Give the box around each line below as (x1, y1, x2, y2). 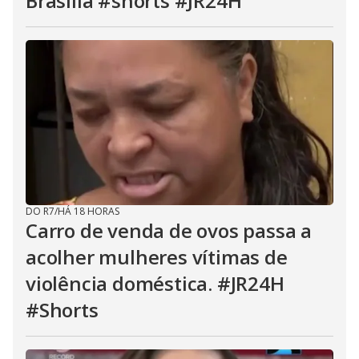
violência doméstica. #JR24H (26, 270, 284, 297)
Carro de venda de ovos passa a (26, 217, 312, 244)
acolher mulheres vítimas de (26, 244, 288, 271)
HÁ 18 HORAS (58, 204, 119, 219)
